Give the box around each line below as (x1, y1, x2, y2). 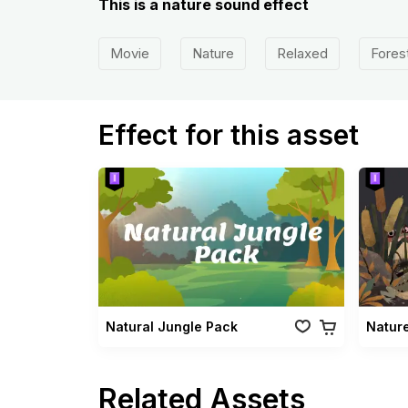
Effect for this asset (97, 118, 359, 151)
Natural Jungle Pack (105, 318, 238, 334)
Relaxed (276, 45, 328, 62)
